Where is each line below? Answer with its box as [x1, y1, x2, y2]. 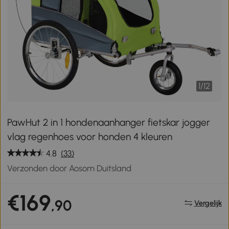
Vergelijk [194, 198, 222, 208]
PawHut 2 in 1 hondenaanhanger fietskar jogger [7, 116, 211, 128]
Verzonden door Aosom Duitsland [7, 163, 132, 173]
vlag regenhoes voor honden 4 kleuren [7, 130, 173, 143]
